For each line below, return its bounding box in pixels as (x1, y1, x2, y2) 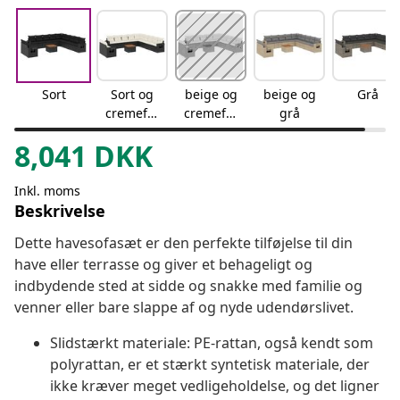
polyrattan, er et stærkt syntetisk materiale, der (50, 354, 370, 375)
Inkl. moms (14, 182, 80, 200)
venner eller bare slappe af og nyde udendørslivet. (14, 297, 354, 318)
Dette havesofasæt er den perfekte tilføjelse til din (14, 233, 353, 254)
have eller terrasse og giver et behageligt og (14, 254, 312, 275)
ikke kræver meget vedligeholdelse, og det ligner (50, 376, 379, 396)
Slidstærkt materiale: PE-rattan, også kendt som (50, 333, 373, 354)
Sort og (111, 86, 154, 104)
